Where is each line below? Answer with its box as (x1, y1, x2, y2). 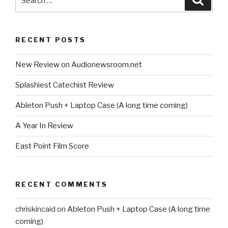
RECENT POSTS (15, 36, 86, 44)
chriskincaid (15, 204, 55, 214)
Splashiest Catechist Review (15, 80, 114, 90)
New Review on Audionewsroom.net (15, 60, 142, 70)
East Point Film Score (15, 141, 89, 151)
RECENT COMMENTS (15, 180, 108, 188)
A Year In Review (15, 121, 73, 131)
